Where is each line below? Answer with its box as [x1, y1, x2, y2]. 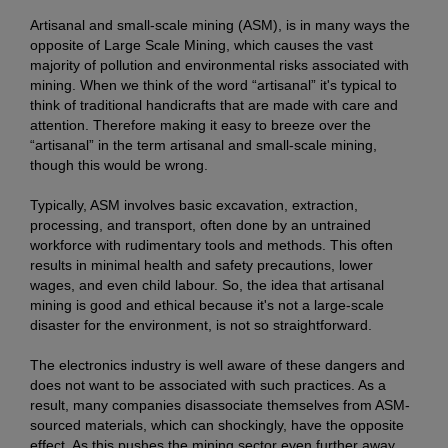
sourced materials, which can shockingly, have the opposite [30, 417, 404, 434]
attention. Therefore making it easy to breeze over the [30, 117, 371, 134]
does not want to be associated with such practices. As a [30, 377, 386, 394]
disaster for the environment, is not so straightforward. [30, 317, 372, 334]
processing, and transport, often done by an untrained [30, 217, 371, 234]
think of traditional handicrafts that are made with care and [30, 97, 398, 114]
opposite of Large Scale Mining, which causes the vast [30, 37, 373, 54]
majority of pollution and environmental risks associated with [30, 57, 409, 74]
